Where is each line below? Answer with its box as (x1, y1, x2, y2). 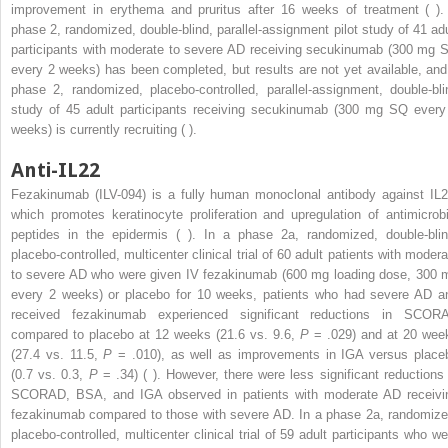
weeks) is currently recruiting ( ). (11, 122, 197, 138)
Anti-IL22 (11, 158, 100, 183)
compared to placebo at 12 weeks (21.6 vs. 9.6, (11, 327, 300, 343)
